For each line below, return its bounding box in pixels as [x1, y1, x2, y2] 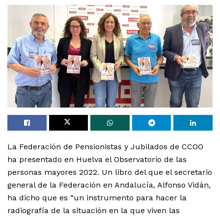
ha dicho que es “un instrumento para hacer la [7, 193, 187, 203]
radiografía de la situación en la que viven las [7, 206, 180, 216]
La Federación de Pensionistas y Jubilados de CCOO [7, 142, 203, 152]
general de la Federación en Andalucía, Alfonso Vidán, [7, 180, 211, 190]
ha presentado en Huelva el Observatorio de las [7, 155, 187, 165]
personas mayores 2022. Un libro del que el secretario [7, 167, 212, 177]
